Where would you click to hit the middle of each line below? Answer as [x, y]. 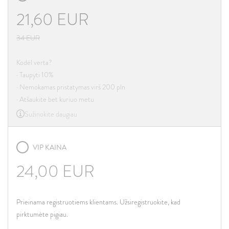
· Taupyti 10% [35, 75]
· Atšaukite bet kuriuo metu [55, 99]
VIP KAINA [50, 147]
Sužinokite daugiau [51, 114]
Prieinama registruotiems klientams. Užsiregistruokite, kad [98, 202]
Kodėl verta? [34, 62]
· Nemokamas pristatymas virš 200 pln [71, 87]
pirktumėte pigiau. [42, 214]
